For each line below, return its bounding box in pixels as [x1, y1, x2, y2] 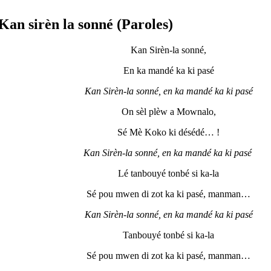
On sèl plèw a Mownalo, [121, 106, 216, 117]
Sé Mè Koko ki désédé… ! [117, 127, 220, 138]
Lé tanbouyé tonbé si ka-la [118, 168, 219, 179]
